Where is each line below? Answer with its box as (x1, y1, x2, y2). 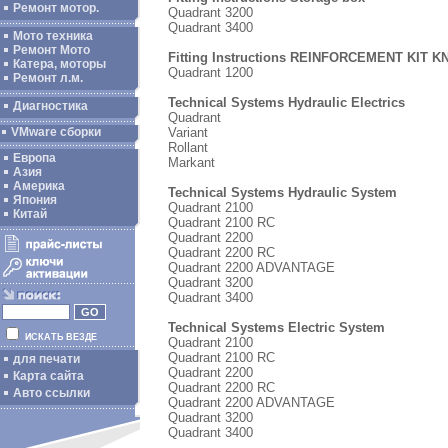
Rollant (168, 139, 208, 155)
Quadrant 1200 (168, 64, 253, 80)
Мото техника (13, 29, 93, 43)
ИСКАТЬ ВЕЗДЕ (25, 332, 97, 342)
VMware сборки (11, 125, 101, 139)
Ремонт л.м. (13, 71, 83, 85)
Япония (13, 193, 57, 207)
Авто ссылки (13, 386, 90, 400)
